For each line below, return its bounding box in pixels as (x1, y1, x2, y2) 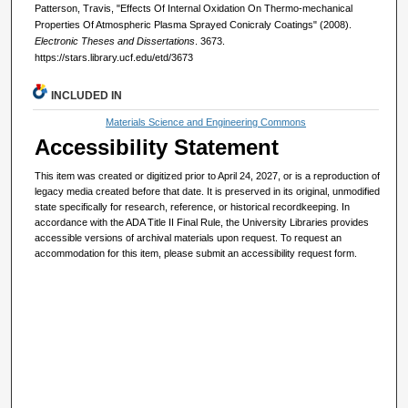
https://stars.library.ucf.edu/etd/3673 (34, 51, 193, 63)
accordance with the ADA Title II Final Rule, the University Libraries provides (35, 217, 370, 229)
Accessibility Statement (35, 135, 280, 160)
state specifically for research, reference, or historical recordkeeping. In (35, 201, 351, 213)
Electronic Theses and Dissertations (34, 35, 195, 46)
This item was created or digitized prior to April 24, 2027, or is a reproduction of (35, 170, 381, 182)
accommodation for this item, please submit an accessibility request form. (35, 248, 358, 260)
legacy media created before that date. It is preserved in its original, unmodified (35, 186, 381, 198)
